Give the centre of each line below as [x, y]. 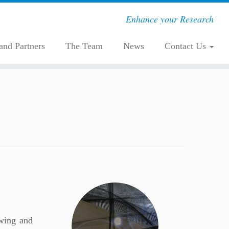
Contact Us [186, 46]
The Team [84, 46]
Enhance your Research [169, 19]
